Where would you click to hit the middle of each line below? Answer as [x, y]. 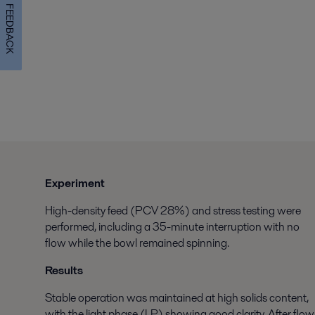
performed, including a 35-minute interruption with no [172, 227]
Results [64, 271]
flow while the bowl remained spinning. [137, 243]
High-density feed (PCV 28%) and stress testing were [173, 211]
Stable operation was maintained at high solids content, [177, 298]
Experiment [75, 184]
